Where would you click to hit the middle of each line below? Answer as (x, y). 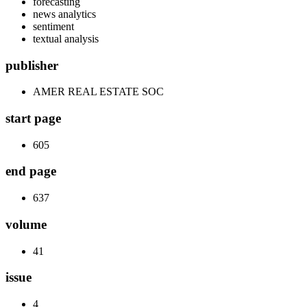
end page (31, 171)
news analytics (64, 14)
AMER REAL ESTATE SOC (98, 92)
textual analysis (66, 38)
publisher (32, 65)
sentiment (53, 26)
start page (33, 119)
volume (26, 224)
